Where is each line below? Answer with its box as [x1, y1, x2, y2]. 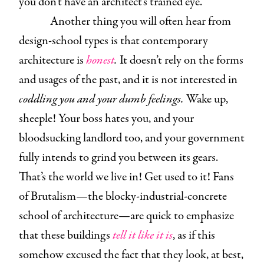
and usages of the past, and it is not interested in [19, 71, 237, 88]
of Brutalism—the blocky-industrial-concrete [19, 187, 227, 205]
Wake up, [184, 90, 228, 108]
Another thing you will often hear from [49, 12, 231, 30]
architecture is [19, 51, 84, 69]
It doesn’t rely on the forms [117, 51, 243, 69]
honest [86, 51, 114, 69]
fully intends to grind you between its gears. [19, 148, 218, 166]
